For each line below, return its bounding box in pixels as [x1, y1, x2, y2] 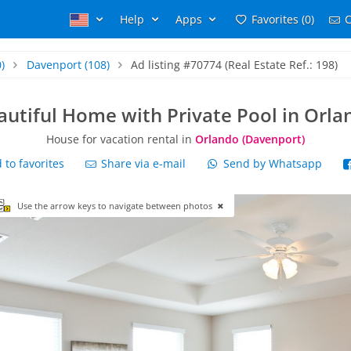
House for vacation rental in [46, 132, 195, 147]
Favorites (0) [251, 12, 314, 27]
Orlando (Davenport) [195, 132, 305, 147]
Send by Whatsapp [219, 156, 325, 171]
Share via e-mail [98, 156, 186, 171]
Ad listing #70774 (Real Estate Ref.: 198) [131, 57, 338, 72]
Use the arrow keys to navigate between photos [17, 200, 215, 212]
